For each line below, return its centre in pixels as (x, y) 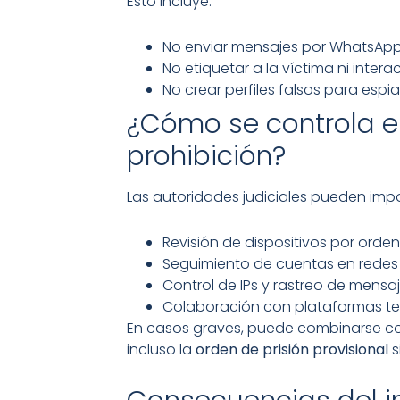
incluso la (161, 350)
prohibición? (206, 157)
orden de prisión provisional (292, 350)
